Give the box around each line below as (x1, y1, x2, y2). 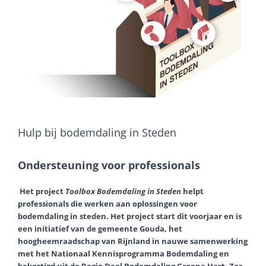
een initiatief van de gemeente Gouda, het (18, 223, 182, 235)
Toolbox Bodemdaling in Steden (65, 186, 181, 197)
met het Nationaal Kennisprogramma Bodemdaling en (18, 248, 229, 259)
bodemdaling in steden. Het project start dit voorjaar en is (18, 211, 242, 222)
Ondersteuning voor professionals (18, 158, 200, 173)
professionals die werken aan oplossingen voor (18, 198, 197, 210)
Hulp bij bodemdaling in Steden (18, 125, 176, 140)
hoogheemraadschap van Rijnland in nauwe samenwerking (18, 236, 248, 247)
